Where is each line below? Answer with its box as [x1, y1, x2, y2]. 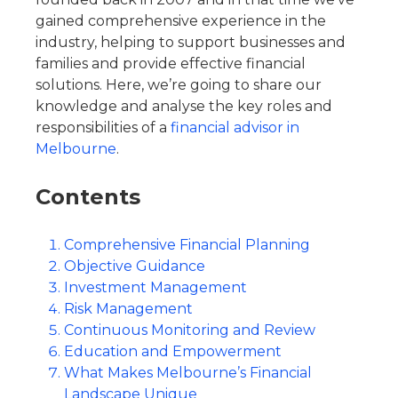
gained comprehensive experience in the [36, 12, 326, 29]
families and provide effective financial [36, 55, 306, 72]
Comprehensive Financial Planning [64, 236, 310, 253]
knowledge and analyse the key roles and [36, 98, 332, 115]
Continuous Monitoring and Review [64, 322, 315, 338]
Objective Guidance [64, 258, 205, 275]
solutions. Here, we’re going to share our [36, 76, 322, 93]
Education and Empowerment [64, 343, 282, 360]
